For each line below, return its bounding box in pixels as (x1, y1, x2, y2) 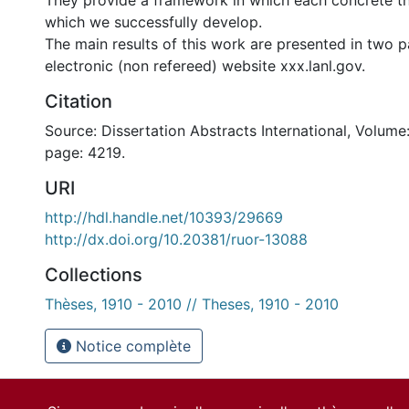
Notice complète (71, 337, 191, 355)
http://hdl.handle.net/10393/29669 (45, 208, 283, 226)
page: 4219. (45, 143, 125, 162)
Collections (45, 264, 142, 286)
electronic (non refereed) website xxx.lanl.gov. (45, 57, 365, 75)
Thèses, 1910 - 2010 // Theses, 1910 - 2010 (45, 295, 339, 313)
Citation (45, 90, 112, 112)
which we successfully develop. (45, 13, 262, 31)
